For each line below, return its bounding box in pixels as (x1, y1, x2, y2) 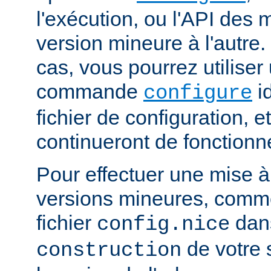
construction (36, 239, 181, 263)
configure (143, 82, 252, 105)
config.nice (97, 213, 230, 237)
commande (36, 80, 143, 103)
